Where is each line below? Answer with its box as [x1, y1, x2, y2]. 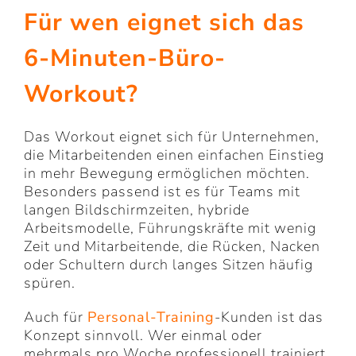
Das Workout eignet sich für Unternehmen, [24, 127, 319, 147]
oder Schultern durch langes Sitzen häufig [24, 255, 313, 275]
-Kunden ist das [215, 308, 323, 327]
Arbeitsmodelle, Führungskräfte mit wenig [24, 219, 316, 238]
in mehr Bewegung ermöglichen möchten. [24, 164, 310, 184]
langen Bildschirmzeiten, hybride [24, 200, 250, 220]
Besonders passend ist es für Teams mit [24, 182, 300, 202]
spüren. [24, 273, 75, 293]
